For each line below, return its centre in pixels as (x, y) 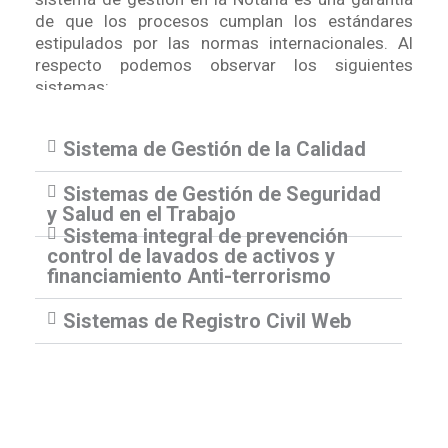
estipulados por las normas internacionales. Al (224, 43)
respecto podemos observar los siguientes (224, 65)
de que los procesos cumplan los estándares (224, 21)
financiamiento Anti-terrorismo (189, 276)
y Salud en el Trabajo (141, 214)
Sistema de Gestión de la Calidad (214, 149)
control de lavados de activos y (191, 256)
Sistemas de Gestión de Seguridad (222, 194)
